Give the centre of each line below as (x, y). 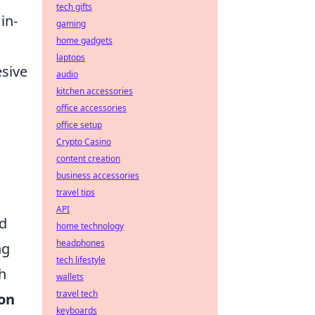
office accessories (91, 108)
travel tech (77, 294)
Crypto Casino (84, 142)
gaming (71, 24)
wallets (70, 277)
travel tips (76, 192)
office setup (79, 125)
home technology (90, 226)
